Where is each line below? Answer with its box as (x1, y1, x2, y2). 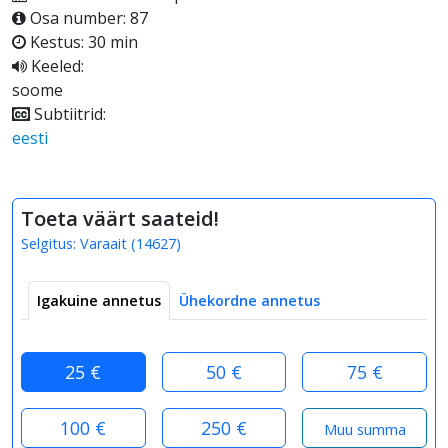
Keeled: (27, 54, 84, 77)
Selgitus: (21, 233, 80, 253)
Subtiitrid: (30, 102, 106, 125)
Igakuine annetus (37, 290, 161, 310)
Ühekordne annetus (179, 290, 320, 310)
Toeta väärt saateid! (21, 204, 219, 232)
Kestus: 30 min (26, 30, 138, 53)
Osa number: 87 (26, 6, 148, 29)
